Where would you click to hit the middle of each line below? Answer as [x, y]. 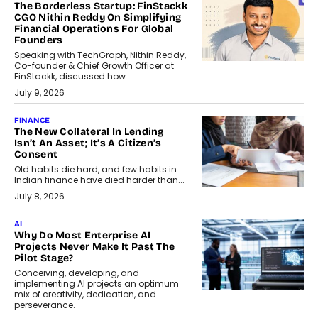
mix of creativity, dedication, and [85, 295]
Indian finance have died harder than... [99, 180]
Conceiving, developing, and [77, 273]
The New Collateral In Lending [89, 132]
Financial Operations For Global [94, 29]
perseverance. [45, 305]
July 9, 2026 [39, 93]
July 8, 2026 [39, 197]
